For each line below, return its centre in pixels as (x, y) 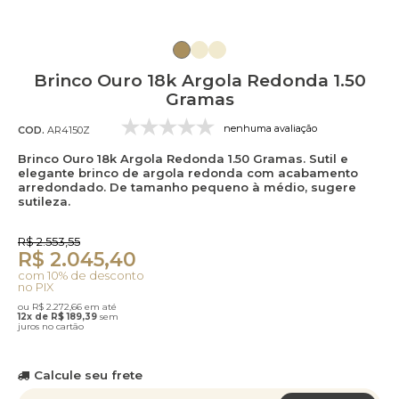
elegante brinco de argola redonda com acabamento (188, 173)
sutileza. (44, 201)
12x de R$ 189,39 (59, 317)
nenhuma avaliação (270, 128)
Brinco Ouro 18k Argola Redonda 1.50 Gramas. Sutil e (183, 159)
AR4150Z (67, 130)
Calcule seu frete (88, 375)
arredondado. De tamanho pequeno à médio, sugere (187, 187)
